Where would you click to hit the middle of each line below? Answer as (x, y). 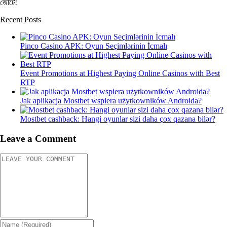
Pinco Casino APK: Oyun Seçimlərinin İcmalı (94, 46)
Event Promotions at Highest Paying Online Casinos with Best (120, 73)
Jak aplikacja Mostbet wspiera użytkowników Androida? (111, 100)
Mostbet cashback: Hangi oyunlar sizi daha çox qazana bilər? (118, 119)
